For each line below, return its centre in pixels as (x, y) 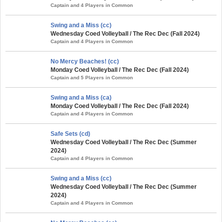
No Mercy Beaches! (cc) (85, 61)
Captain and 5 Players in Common (92, 77)
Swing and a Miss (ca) (81, 97)
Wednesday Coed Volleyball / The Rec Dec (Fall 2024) (125, 33)
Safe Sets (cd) (70, 134)
